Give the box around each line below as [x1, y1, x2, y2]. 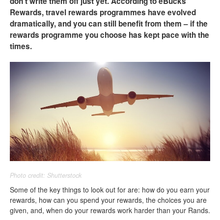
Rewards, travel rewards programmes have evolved [10, 7, 196, 18]
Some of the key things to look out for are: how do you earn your [10, 184, 210, 194]
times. [10, 41, 32, 52]
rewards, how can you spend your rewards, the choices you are [10, 194, 207, 205]
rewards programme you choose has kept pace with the [10, 29, 209, 40]
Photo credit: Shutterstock [10, 170, 82, 180]
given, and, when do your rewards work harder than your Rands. [10, 205, 210, 215]
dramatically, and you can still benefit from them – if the [10, 18, 208, 29]
